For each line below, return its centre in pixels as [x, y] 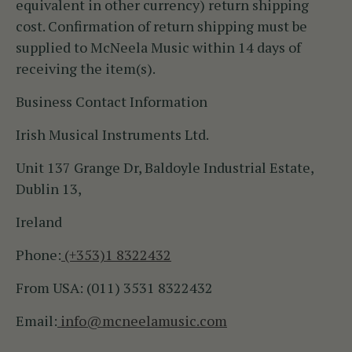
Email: [37, 321]
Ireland [39, 222]
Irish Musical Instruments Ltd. [112, 135]
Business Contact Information [112, 102]
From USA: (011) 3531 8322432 [114, 288]
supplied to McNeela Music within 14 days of [158, 48]
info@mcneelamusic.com [142, 321]
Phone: [38, 255]
